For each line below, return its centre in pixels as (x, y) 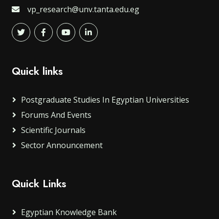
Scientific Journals (53, 130)
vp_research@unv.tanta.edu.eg (83, 10)
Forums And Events (56, 115)
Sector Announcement (62, 145)
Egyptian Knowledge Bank (69, 212)
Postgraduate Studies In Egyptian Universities (105, 100)
